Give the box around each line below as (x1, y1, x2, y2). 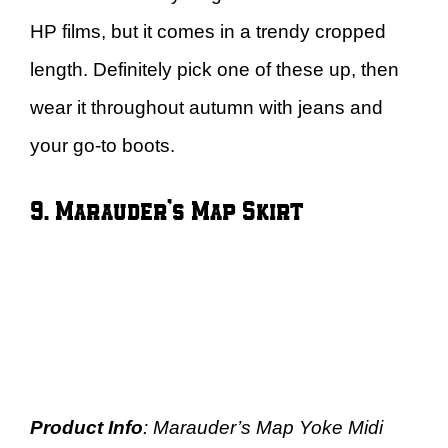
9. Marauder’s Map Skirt (30, 192, 303, 226)
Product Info (30, 416, 143, 438)
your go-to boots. (30, 135, 175, 156)
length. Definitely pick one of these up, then (30, 59, 399, 80)
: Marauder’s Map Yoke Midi (143, 416, 383, 438)
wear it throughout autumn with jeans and (30, 97, 383, 118)
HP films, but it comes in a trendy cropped (30, 21, 386, 42)
